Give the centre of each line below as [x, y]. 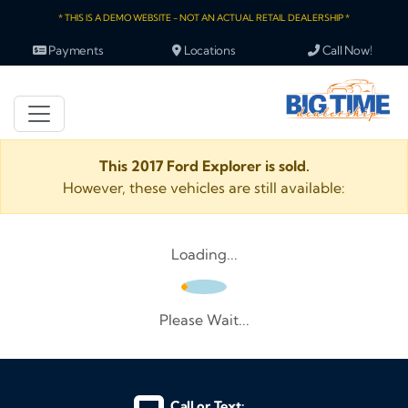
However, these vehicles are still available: [204, 188]
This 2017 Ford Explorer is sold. [204, 166]
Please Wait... [204, 320]
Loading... [204, 254]
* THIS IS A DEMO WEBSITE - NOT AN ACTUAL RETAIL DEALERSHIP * [204, 18]
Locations [209, 50]
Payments [75, 50]
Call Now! [346, 50]
